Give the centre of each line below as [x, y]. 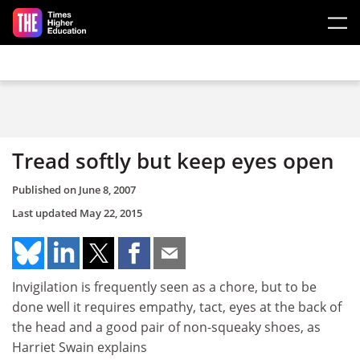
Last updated [46, 213]
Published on [45, 189]
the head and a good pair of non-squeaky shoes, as [166, 327]
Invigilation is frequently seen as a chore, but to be [164, 286]
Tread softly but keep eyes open [173, 161]
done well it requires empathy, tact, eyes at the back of [177, 307]
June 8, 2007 [107, 189]
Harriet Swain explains [80, 347]
